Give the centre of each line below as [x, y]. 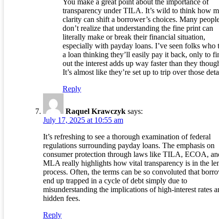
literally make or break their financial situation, [134, 37]
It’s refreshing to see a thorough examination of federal [127, 137]
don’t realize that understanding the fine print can [138, 28]
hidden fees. [62, 198]
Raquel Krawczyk [96, 111]
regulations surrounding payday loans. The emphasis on [129, 146]
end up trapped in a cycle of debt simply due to [115, 181]
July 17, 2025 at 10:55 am [83, 120]
